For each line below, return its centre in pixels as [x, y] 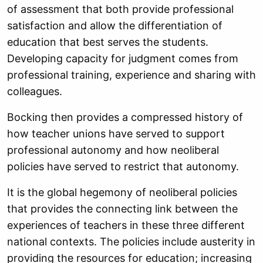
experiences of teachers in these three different [126, 225]
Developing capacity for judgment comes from [123, 58]
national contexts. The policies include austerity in [131, 242]
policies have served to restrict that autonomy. [123, 166]
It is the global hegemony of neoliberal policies [122, 192]
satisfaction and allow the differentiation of [115, 26]
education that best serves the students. [108, 42]
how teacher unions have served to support [116, 134]
